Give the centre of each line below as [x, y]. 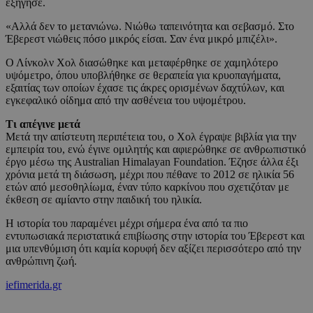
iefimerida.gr [34, 284]
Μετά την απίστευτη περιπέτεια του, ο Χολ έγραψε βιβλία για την [151, 136]
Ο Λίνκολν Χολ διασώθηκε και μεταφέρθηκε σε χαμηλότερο [142, 62]
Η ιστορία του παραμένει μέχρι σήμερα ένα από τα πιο [127, 223]
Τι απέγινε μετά [43, 124]
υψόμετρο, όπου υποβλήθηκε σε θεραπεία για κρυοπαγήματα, [143, 75]
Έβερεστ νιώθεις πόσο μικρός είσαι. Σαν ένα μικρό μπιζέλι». [141, 38]
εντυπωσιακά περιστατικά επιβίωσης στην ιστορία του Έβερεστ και [155, 235]
